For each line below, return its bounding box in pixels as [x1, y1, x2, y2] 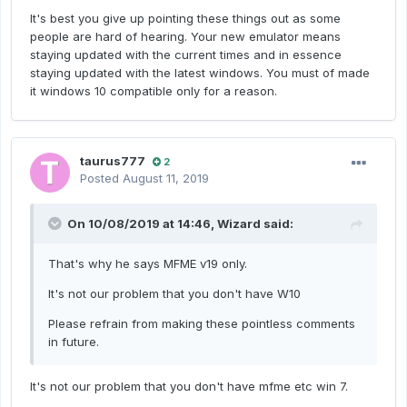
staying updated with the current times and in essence [30, 47, 342, 63]
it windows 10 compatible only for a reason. [30, 84, 281, 99]
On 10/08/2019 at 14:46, [67, 216, 217, 232]
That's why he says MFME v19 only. [48, 256, 247, 272]
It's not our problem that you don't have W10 [48, 286, 301, 302]
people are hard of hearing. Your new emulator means [30, 29, 341, 45]
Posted [80, 171, 123, 186]
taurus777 [80, 154, 145, 169]
